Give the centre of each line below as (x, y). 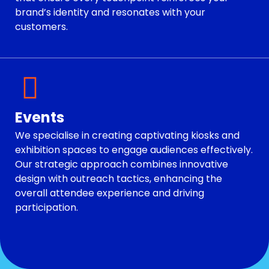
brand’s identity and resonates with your (110, 12)
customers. (41, 26)
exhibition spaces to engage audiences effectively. (134, 150)
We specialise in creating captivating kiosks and (127, 136)
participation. (47, 208)
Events (40, 118)
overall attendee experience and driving (110, 193)
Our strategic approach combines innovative (122, 165)
